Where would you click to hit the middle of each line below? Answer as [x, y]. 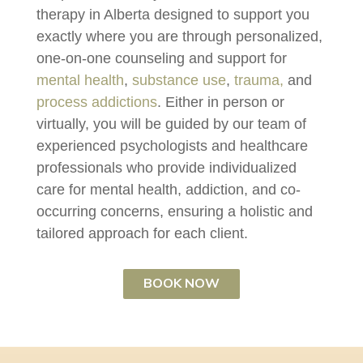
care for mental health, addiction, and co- [168, 190]
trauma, [258, 81]
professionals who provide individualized [166, 168]
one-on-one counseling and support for [161, 59]
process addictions [96, 102]
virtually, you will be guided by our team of [171, 124]
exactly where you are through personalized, [179, 37]
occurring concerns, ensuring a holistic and [174, 212]
